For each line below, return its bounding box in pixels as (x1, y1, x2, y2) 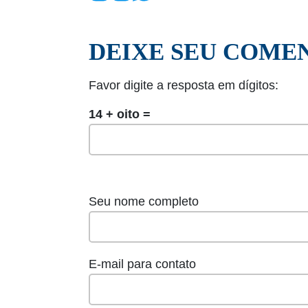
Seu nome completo (89, 195, 199, 209)
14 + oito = (89, 107, 151, 122)
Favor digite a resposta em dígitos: (89, 78, 278, 93)
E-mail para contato (89, 257, 196, 272)
